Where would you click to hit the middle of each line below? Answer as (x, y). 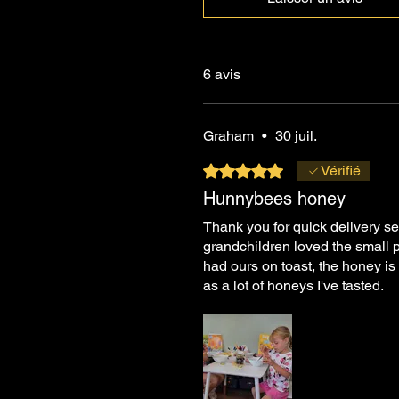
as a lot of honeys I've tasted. (293, 285)
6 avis (222, 74)
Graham (228, 136)
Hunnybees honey (274, 199)
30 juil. (296, 136)
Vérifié (341, 171)
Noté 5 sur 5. (242, 169)
